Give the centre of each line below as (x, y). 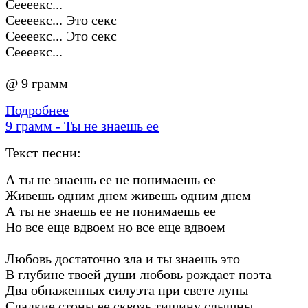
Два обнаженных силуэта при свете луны (127, 290)
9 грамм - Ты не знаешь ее (82, 125)
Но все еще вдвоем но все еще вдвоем (115, 227)
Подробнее (37, 110)
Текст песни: (43, 152)
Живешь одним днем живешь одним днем (128, 195)
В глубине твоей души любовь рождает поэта (139, 274)
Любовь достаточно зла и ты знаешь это (123, 258)
